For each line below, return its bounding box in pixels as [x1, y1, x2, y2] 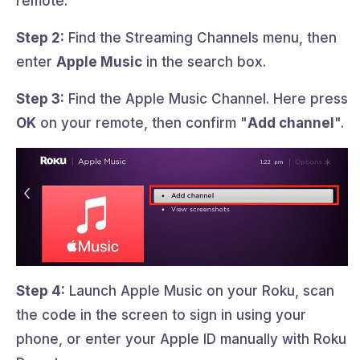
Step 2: [16, 30, 64, 47]
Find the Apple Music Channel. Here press [64, 91, 348, 108]
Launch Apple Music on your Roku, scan [65, 282, 334, 299]
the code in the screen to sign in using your [16, 306, 306, 323]
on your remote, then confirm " [36, 115, 247, 132]
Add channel [247, 115, 334, 132]
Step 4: [16, 282, 65, 299]
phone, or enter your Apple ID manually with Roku [16, 330, 346, 347]
